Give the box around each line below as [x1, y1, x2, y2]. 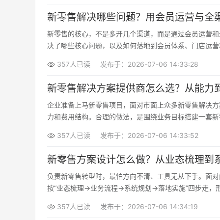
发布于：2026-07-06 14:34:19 [100, 202, 198, 211]
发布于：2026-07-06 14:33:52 [100, 131, 198, 139]
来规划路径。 [47, 53, 88, 61]
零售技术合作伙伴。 [47, 124, 109, 133]
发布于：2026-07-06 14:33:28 [100, 60, 198, 68]
